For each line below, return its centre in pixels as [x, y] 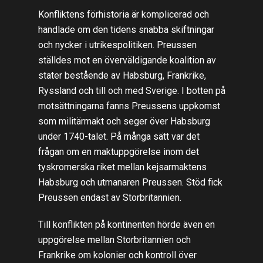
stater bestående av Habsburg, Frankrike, [122, 75]
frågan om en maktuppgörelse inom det [118, 151]
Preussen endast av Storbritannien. [109, 197]
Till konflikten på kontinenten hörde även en [126, 224]
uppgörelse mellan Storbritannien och [114, 240]
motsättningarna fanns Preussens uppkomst [129, 106]
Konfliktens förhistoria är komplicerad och [123, 14]
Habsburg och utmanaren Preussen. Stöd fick [130, 182]
